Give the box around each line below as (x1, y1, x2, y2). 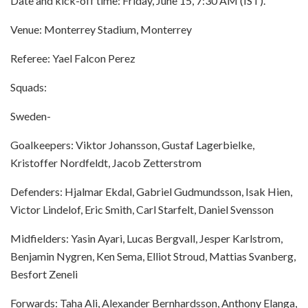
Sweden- (10, 109, 51, 122)
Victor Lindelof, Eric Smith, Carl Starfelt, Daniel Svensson (10, 202, 274, 216)
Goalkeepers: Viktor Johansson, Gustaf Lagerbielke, (10, 137, 254, 151)
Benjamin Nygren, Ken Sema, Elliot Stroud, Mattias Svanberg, (10, 249, 296, 263)
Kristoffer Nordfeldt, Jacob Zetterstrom (10, 155, 201, 169)
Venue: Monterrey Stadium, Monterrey (10, 22, 192, 36)
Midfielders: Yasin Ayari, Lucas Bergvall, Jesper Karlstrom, (10, 231, 283, 245)
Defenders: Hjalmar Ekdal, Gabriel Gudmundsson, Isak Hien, (10, 184, 292, 198)
